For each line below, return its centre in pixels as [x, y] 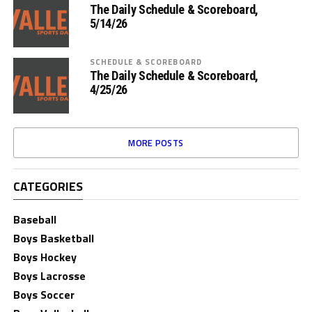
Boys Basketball [53, 238]
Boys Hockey [45, 257]
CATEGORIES [48, 186]
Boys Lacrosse [49, 276]
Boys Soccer [44, 295]
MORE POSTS [156, 143]
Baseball [34, 219]
